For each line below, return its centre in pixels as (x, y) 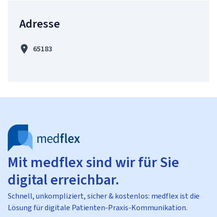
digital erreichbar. (63, 180)
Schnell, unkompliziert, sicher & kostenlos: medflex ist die (104, 196)
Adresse (40, 24)
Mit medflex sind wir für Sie (93, 162)
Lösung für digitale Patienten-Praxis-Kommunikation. (98, 208)
